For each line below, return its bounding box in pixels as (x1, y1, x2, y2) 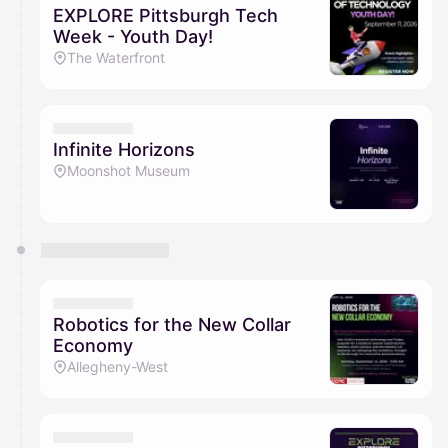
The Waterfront (67, 49, 165, 67)
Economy (53, 335, 133, 357)
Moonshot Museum (67, 162, 190, 180)
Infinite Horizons (53, 139, 195, 161)
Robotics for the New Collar (53, 314, 291, 336)
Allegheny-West (67, 358, 168, 376)
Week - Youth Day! (53, 26, 213, 48)
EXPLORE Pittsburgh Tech (53, 5, 278, 27)
